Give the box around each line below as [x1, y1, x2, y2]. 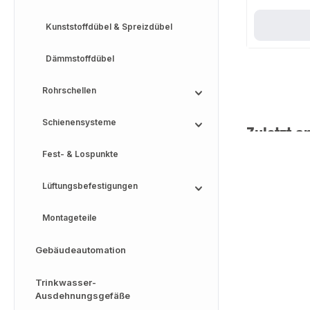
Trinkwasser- [35, 277, 96, 288]
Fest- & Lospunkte [42, 149, 118, 159]
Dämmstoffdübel [46, 53, 114, 64]
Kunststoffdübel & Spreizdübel [46, 21, 172, 32]
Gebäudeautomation [35, 244, 126, 255]
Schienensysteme [42, 117, 116, 127]
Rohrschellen [42, 85, 96, 95]
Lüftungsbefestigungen [42, 181, 138, 191]
